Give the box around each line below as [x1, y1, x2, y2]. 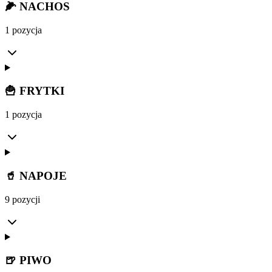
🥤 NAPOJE [5, 169, 67, 182]
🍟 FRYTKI [5, 84, 64, 98]
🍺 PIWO [5, 254, 52, 267]
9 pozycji [5, 194, 40, 205]
